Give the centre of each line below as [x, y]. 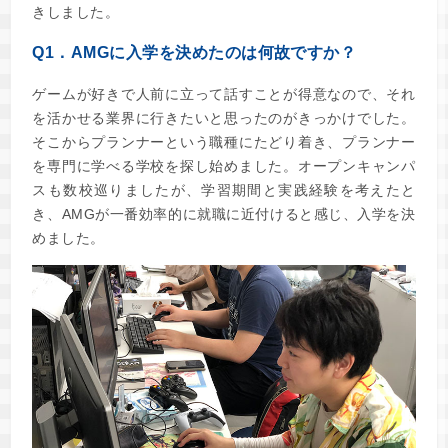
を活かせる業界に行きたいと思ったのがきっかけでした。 [224, 118]
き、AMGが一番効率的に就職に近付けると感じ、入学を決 [224, 214]
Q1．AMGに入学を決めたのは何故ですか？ [194, 53]
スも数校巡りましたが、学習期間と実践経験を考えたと [224, 190]
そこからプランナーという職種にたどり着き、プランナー [224, 142]
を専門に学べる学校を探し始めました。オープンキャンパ [224, 166]
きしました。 [76, 12]
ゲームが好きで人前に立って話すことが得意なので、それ [224, 94]
